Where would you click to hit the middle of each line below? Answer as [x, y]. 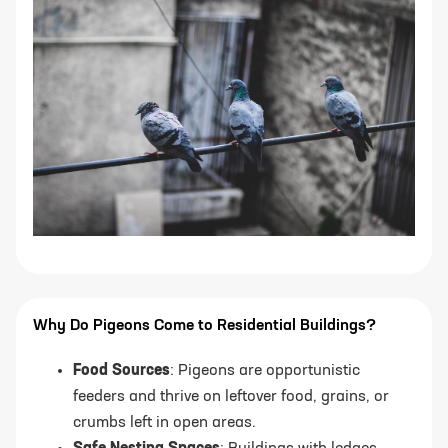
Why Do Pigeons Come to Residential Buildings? [204, 326]
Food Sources [121, 371]
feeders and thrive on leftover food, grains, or [231, 397]
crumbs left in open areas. [164, 423]
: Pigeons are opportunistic [265, 371]
